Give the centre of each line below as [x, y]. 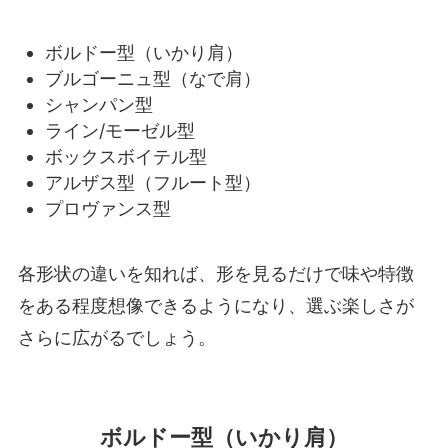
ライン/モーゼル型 [119, 131]
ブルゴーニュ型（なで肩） [152, 79]
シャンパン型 [98, 105]
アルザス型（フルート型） [152, 183]
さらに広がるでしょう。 [116, 338]
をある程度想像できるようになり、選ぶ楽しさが [215, 306]
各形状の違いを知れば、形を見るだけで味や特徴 [215, 274]
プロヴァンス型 [107, 209]
